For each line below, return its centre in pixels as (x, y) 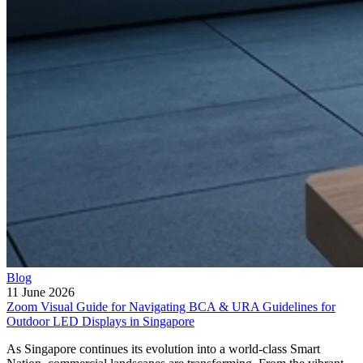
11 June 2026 (41, 292)
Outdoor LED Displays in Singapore (100, 321)
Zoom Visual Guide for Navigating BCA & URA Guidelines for (171, 306)
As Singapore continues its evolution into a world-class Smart (163, 348)
